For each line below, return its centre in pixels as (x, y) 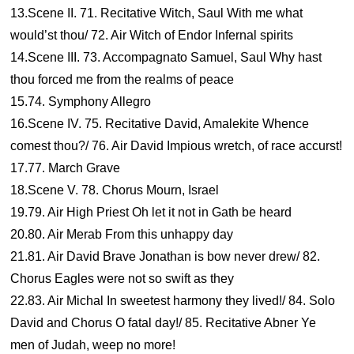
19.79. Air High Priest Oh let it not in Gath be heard (151, 212)
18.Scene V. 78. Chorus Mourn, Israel (115, 190)
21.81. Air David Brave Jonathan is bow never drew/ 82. (166, 256)
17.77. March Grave (66, 168)
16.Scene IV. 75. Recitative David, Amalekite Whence (160, 124)
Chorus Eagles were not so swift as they (122, 279)
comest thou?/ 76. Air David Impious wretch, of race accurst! (177, 146)
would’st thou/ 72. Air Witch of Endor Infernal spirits (152, 35)
